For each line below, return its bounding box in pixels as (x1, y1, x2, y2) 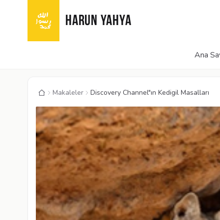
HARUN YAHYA (65, 14, 132, 29)
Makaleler (53, 88, 83, 97)
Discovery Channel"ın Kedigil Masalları (90, 88, 209, 97)
